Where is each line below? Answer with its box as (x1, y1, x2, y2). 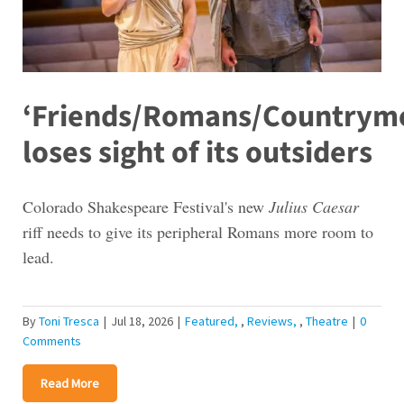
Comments (22, 332, 81, 349)
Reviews (246, 312, 293, 329)
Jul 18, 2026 (110, 312, 173, 329)
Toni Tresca (38, 312, 99, 329)
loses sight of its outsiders (22, 130, 372, 175)
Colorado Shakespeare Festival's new (22, 195, 269, 217)
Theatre (305, 312, 348, 329)
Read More (40, 374, 99, 391)
